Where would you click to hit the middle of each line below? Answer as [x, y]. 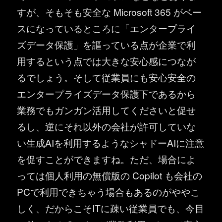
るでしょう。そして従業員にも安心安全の [107, 77]
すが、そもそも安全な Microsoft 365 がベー [110, 11]
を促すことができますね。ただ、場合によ [107, 159]
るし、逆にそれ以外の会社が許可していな [107, 126]
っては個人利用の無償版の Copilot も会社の [110, 175]
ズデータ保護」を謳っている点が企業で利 [107, 44]
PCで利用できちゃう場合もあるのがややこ [109, 191]
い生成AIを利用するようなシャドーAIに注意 [111, 142]
